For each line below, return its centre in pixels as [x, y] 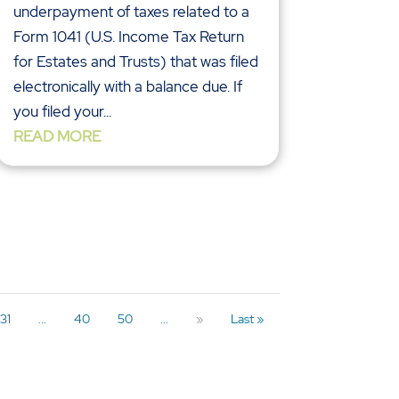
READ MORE [57, 137]
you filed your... [62, 112]
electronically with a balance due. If [127, 87]
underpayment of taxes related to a [131, 12]
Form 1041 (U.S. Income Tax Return [128, 37]
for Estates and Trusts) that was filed [135, 62]
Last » [247, 319]
